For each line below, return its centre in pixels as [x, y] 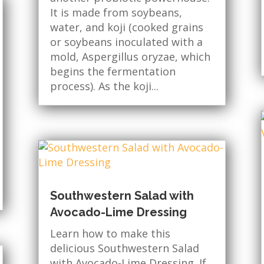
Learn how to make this [110, 234]
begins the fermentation [113, 72]
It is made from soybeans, [116, 13]
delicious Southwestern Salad [124, 248]
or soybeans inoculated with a [126, 42]
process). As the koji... [104, 86]
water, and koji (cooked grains [126, 27]
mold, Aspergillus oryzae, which [130, 57]
